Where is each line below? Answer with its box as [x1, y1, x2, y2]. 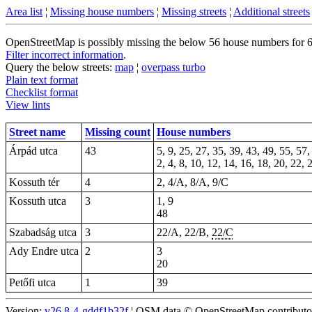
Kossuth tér [9, 176, 59, 188]
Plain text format [6, 74, 78, 86]
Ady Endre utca [9, 245, 79, 257]
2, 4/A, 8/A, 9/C [157, 176, 228, 188]
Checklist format [6, 86, 78, 98]
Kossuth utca [9, 195, 66, 207]
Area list [6, 6, 42, 17]
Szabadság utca [9, 226, 77, 238]
